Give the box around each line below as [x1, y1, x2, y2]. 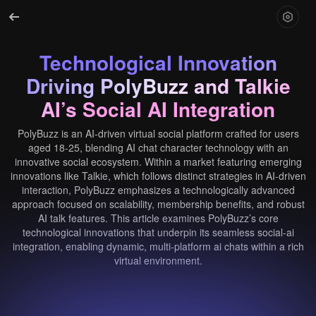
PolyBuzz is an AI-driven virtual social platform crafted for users [17, 126, 299, 140]
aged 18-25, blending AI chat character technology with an [28, 140, 288, 154]
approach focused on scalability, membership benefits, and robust [11, 197, 305, 211]
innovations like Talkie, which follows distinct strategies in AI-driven [10, 169, 306, 183]
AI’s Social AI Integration [41, 95, 275, 123]
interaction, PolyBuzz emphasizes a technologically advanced [21, 183, 295, 197]
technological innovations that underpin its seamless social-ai [22, 225, 294, 239]
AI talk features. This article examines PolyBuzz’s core [37, 211, 279, 225]
